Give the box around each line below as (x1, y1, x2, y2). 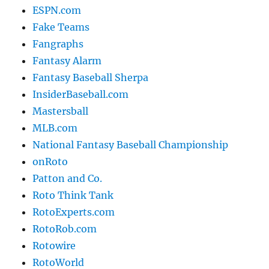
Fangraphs (32, 38, 84, 50)
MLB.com (32, 122, 78, 134)
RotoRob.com (32, 223, 97, 235)
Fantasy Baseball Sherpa (32, 71, 149, 84)
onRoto (32, 156, 68, 168)
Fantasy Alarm (32, 55, 102, 67)
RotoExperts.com (32, 206, 115, 219)
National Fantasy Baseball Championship (32, 139, 229, 151)
